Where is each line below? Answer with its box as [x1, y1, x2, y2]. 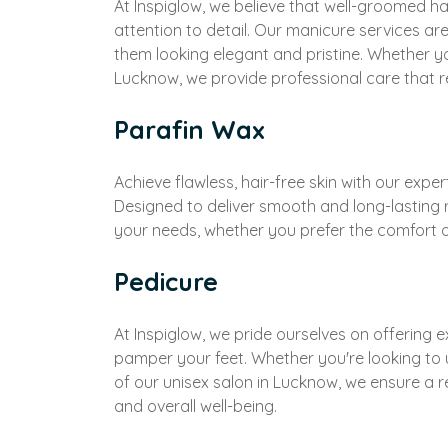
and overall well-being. [114, 396, 277, 416]
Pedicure [114, 266, 218, 297]
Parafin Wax [114, 114, 265, 145]
